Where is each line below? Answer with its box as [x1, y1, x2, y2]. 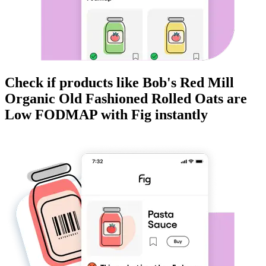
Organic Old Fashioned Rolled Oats [5, 91, 223, 107]
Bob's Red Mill [142, 75, 234, 91]
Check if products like [5, 75, 142, 91]
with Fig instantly [97, 107, 208, 123]
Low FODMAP [5, 107, 97, 123]
